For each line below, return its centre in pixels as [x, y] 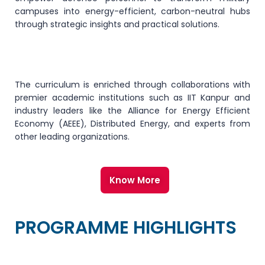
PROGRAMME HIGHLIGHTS [126, 228]
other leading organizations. [72, 137]
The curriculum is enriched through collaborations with [132, 85]
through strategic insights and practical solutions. [117, 24]
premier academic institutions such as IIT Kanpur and [132, 98]
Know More [135, 180]
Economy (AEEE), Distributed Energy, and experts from [132, 124]
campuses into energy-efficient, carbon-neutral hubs [132, 11]
